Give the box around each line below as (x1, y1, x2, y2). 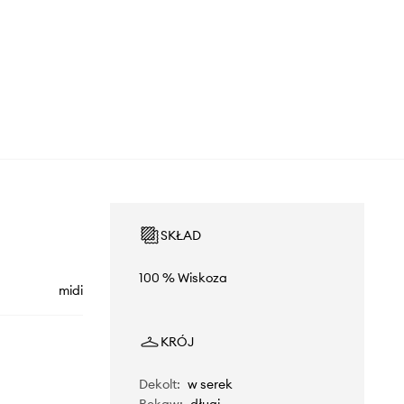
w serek (187, 375, 233, 392)
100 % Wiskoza (138, 269, 227, 286)
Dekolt (138, 375, 177, 392)
